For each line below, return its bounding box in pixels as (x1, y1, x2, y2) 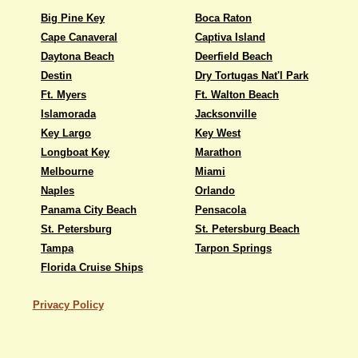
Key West (195, 127, 241, 139)
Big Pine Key (41, 12, 105, 24)
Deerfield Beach (195, 50, 272, 62)
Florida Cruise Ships (41, 261, 143, 273)
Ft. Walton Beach (195, 89, 279, 101)
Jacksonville (195, 108, 257, 120)
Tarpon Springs (195, 242, 272, 254)
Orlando (195, 185, 235, 197)
